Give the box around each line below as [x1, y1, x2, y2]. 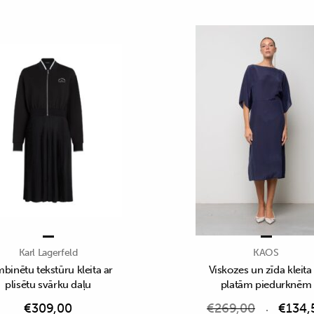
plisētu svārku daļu [5, 278, 91, 291]
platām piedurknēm [220, 278, 312, 291]
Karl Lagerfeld [18, 247, 78, 259]
